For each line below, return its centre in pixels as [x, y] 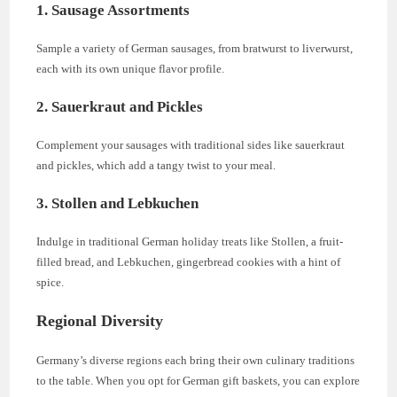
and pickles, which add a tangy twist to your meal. [156, 165]
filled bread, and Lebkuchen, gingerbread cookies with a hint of [189, 261]
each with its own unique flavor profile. [131, 68]
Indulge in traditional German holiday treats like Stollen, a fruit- [190, 241]
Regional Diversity [100, 320]
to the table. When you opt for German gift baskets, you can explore [198, 380]
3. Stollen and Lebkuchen [118, 203]
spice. [51, 282]
